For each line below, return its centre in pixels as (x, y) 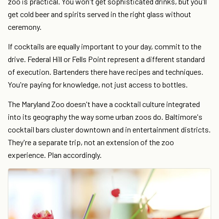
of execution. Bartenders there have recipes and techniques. (106, 72)
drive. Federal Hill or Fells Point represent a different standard (106, 59)
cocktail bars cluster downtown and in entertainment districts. (109, 130)
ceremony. (25, 27)
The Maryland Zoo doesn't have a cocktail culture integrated (104, 104)
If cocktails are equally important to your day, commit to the (105, 46)
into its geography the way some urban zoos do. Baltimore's (105, 117)
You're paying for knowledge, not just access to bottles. (98, 85)
